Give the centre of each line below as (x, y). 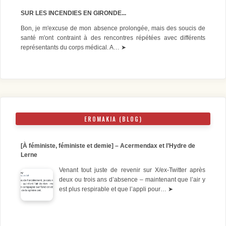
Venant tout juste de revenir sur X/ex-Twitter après (132, 170)
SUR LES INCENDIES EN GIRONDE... (73, 13)
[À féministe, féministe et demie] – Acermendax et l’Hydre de (108, 146)
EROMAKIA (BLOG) (113, 119)
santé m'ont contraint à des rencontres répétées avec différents (113, 38)
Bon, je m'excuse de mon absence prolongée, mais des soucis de (113, 29)
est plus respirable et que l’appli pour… (114, 189)
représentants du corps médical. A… (71, 48)
